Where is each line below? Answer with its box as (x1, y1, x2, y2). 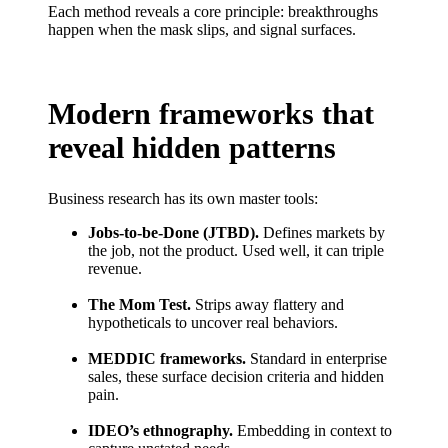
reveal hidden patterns (48, 131, 336, 165)
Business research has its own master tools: (48, 190, 318, 208)
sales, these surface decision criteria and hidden (88, 368, 384, 386)
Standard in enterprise (246, 350, 387, 368)
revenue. (88, 260, 142, 278)
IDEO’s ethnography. (88, 422, 233, 440)
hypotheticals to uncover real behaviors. (88, 314, 338, 332)
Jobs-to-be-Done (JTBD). (88, 224, 259, 242)
